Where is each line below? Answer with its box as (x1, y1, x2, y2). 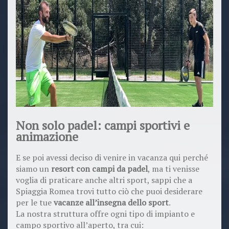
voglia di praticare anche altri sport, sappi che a (16, 174, 192, 186)
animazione (16, 128, 78, 145)
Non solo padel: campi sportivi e (16, 117, 190, 133)
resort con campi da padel (51, 163, 148, 175)
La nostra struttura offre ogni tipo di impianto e (16, 208, 195, 220)
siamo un (16, 163, 51, 175)
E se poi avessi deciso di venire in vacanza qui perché (16, 152, 208, 164)
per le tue (16, 197, 54, 209)
